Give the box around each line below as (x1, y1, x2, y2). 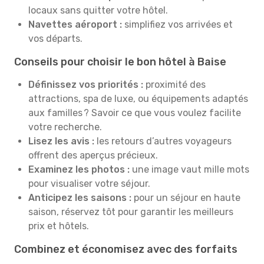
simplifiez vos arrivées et (122, 19, 233, 30)
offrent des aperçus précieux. (28, 150, 158, 161)
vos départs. (28, 33, 82, 44)
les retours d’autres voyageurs (97, 136, 232, 147)
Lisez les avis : (28, 136, 97, 147)
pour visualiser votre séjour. (28, 178, 150, 189)
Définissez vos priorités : (28, 79, 143, 90)
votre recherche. (28, 121, 102, 133)
